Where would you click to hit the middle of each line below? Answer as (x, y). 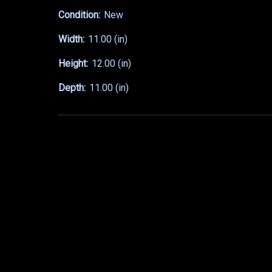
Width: (71, 39)
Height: (73, 64)
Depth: (72, 88)
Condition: (79, 15)
